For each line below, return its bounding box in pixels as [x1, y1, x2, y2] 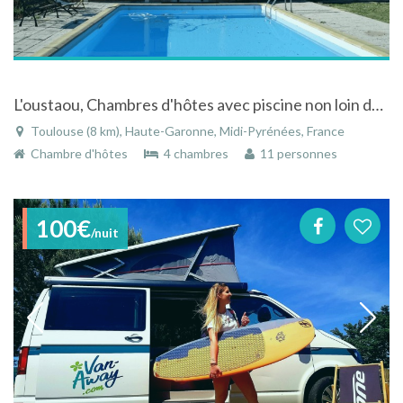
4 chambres [158, 145, 231, 161]
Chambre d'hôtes [25, 145, 130, 161]
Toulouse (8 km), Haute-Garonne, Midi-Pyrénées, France [28, 122, 345, 139]
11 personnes [255, 145, 337, 161]
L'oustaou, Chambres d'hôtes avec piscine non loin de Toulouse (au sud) [372, 94, 383, 114]
